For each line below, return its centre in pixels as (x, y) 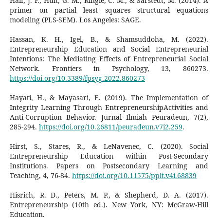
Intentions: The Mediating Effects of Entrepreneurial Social (109, 58)
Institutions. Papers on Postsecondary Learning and (109, 165)
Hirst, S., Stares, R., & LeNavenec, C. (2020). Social (109, 146)
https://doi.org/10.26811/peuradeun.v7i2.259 (110, 127)
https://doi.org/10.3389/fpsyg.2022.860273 (77, 78)
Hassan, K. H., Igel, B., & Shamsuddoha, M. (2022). (109, 39)
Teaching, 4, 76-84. (41, 175)
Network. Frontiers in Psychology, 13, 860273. (109, 68)
